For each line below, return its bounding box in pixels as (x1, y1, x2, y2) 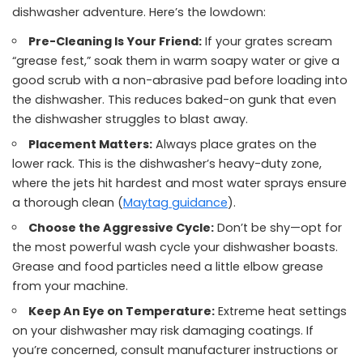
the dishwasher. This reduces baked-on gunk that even (12, 92, 336, 108)
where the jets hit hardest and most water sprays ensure (12, 175, 347, 191)
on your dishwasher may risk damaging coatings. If (12, 322, 314, 339)
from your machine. (12, 278, 128, 294)
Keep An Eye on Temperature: (28, 303, 216, 319)
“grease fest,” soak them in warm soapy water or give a (12, 53, 340, 69)
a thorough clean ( (12, 194, 123, 211)
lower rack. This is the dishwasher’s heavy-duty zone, (12, 156, 322, 172)
